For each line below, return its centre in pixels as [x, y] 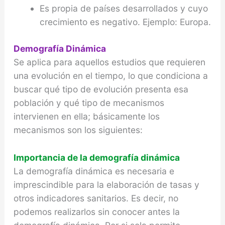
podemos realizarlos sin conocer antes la [96, 212]
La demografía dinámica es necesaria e [94, 171]
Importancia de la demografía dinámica [96, 158]
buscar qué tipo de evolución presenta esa [101, 89]
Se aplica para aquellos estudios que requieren [109, 62]
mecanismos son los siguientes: [78, 130]
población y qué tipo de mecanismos [89, 103]
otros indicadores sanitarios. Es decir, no [96, 198]
